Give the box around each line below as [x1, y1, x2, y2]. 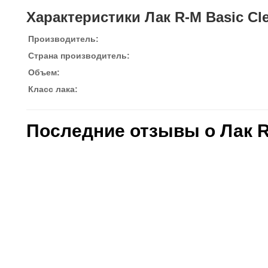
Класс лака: [28, 84, 78, 94]
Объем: [28, 68, 60, 77]
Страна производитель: [28, 51, 130, 60]
